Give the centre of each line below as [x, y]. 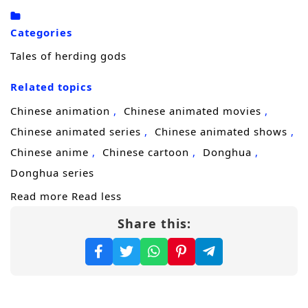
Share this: [154, 223]
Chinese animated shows [221, 131]
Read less [97, 196]
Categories [41, 33]
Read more [39, 196]
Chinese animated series [76, 131]
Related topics [51, 87]
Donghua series [52, 172]
